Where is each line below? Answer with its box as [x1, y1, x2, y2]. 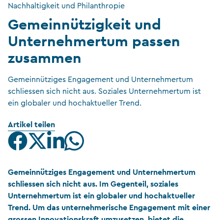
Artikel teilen [8, 119, 55, 130]
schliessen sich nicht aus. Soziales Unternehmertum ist [8, 87, 201, 95]
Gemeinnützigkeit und [8, 14, 161, 33]
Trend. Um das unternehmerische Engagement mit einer [8, 202, 210, 213]
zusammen [8, 48, 82, 67]
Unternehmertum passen [8, 31, 180, 50]
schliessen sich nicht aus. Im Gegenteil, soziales [8, 178, 178, 189]
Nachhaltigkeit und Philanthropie [8, 1, 125, 10]
